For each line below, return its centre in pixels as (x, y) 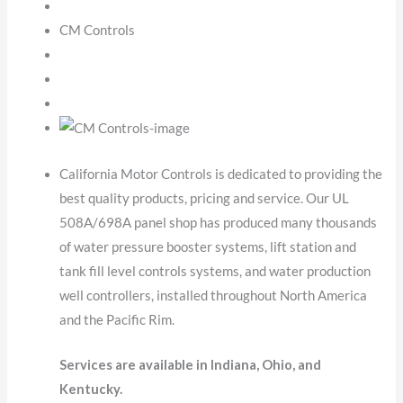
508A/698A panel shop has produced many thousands (219, 222)
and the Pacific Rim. (117, 319)
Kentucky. (91, 390)
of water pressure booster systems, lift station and (208, 246)
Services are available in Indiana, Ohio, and (191, 365)
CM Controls (98, 30)
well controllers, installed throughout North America (214, 295)
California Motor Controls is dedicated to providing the (221, 174)
